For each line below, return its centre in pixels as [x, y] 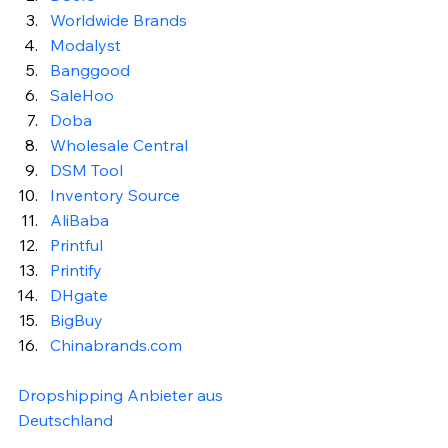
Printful [76, 244]
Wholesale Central [119, 144]
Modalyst [85, 44]
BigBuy [76, 319]
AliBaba [79, 219]
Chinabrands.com [116, 344]
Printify [76, 269]
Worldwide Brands [118, 19]
